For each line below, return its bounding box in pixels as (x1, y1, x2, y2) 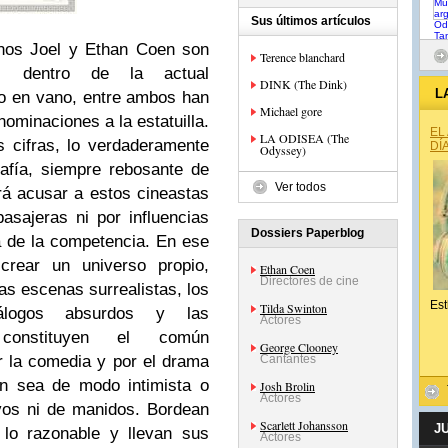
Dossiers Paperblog (251, 226, 364, 240)
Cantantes (260, 352, 316, 366)
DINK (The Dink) (260, 76, 347, 92)
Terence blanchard (260, 49, 345, 65)
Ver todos (275, 180, 326, 194)
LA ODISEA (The (260, 130, 349, 146)
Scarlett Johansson (260, 417, 348, 433)
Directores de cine (260, 274, 359, 288)
